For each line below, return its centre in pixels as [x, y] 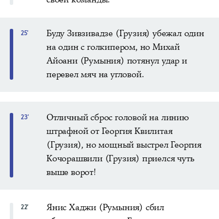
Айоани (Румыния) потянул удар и [117, 60]
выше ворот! [71, 172]
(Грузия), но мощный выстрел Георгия [124, 144]
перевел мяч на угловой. [95, 74]
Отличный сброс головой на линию [118, 117]
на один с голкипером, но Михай [113, 47]
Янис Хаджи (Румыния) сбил [106, 207]
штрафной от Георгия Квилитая [109, 131]
